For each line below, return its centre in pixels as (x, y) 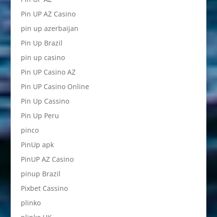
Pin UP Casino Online (55, 86)
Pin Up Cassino (45, 101)
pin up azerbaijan (49, 28)
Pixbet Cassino (44, 188)
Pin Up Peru (40, 116)
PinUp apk (37, 145)
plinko (31, 203)
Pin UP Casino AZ (48, 72)
